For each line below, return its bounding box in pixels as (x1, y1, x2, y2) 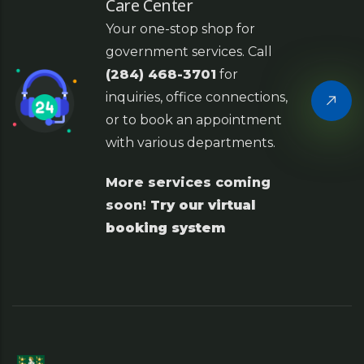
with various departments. (106, 135, 279, 151)
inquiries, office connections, (106, 89, 288, 106)
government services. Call (106, 44, 272, 60)
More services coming (106, 175, 271, 191)
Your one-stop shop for (106, 21, 255, 37)
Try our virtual (150, 197, 255, 214)
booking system (106, 220, 225, 236)
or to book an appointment (106, 112, 282, 128)
